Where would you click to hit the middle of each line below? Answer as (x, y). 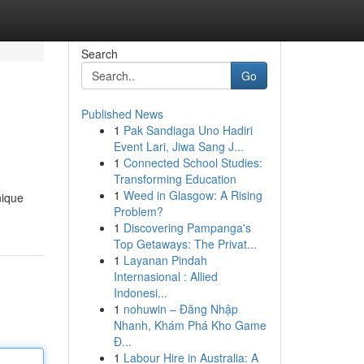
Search (99, 54)
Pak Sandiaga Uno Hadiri (188, 130)
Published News (122, 114)
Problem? (138, 211)
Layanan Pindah (165, 260)
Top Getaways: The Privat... (185, 244)
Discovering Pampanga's (187, 227)
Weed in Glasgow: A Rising (193, 195)
